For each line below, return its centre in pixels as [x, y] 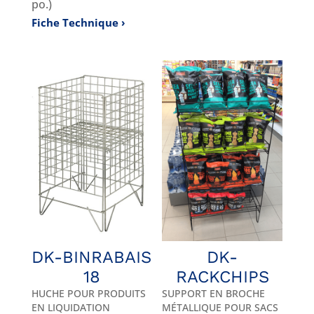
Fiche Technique [75, 22]
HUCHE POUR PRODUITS [88, 293]
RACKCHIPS [222, 277]
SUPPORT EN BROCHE [214, 293]
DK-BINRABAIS [92, 257]
